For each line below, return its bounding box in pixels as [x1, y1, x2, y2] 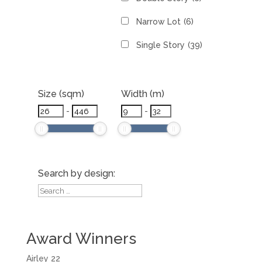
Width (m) [120, 88, 164, 100]
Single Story [136, 40, 185, 50]
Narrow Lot [136, 17, 181, 27]
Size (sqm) [37, 88, 84, 100]
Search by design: [37, 168, 115, 180]
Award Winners [26, 230, 136, 248]
